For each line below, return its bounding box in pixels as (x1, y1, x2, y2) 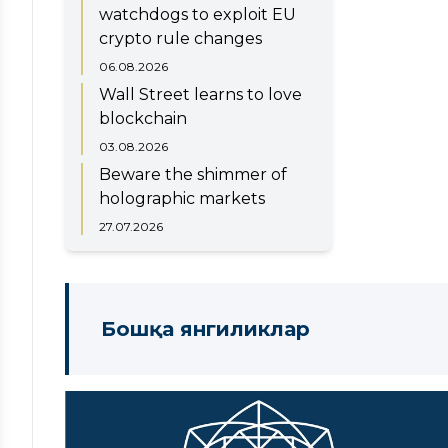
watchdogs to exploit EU (99, 4, 296, 24)
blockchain (99, 108, 187, 128)
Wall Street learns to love (99, 84, 302, 104)
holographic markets (99, 188, 265, 208)
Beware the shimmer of (99, 164, 287, 184)
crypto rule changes (99, 28, 262, 48)
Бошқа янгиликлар (101, 316, 310, 341)
